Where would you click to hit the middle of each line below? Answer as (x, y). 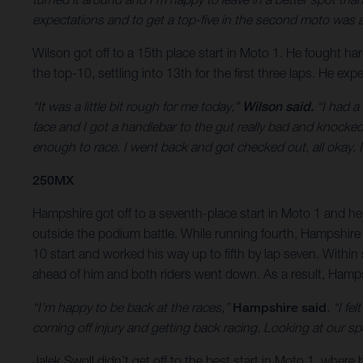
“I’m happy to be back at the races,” (132, 307)
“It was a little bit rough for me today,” (137, 107)
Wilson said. (278, 107)
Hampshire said (280, 308)
